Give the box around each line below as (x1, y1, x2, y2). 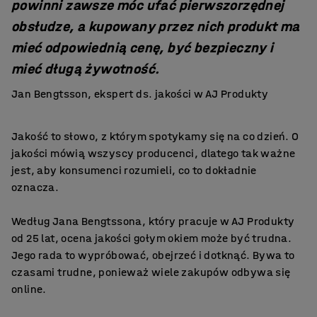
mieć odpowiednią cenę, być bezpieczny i (11, 40, 274, 56)
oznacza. (11, 180, 59, 194)
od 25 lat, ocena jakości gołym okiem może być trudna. (11, 231, 292, 245)
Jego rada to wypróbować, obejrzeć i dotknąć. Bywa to (11, 248, 295, 262)
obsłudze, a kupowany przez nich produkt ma (11, 18, 300, 35)
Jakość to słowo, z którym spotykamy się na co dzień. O (11, 129, 299, 143)
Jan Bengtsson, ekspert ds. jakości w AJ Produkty (11, 87, 269, 100)
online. (11, 282, 47, 296)
